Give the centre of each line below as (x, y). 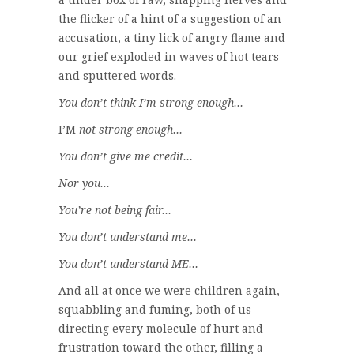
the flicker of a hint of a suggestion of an (170, 18)
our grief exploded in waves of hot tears (169, 56)
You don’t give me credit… (126, 156)
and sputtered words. (117, 75)
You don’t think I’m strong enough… (151, 102)
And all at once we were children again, (169, 290)
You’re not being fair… (115, 209)
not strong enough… (129, 129)
